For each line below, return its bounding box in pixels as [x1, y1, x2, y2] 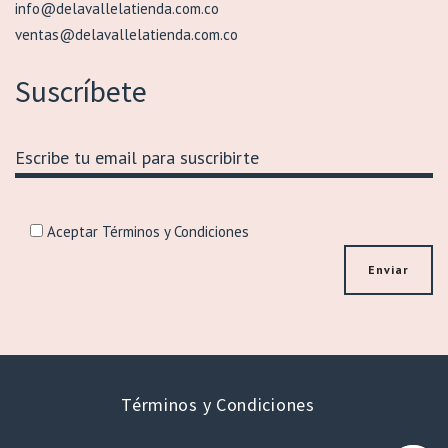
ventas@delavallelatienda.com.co [15, 24, 238, 44]
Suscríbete [15, 71, 147, 110]
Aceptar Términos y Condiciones [43, 221, 249, 241]
